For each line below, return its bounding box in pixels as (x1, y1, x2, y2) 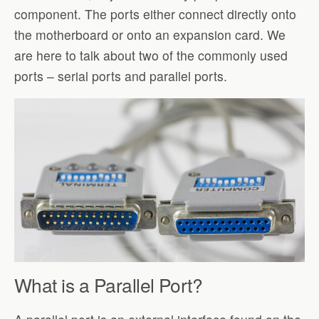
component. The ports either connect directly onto (14, 4, 296, 23)
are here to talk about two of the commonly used (14, 46, 288, 64)
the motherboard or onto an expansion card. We (14, 25, 286, 43)
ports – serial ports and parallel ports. (14, 66, 227, 85)
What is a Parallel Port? (14, 271, 203, 298)
